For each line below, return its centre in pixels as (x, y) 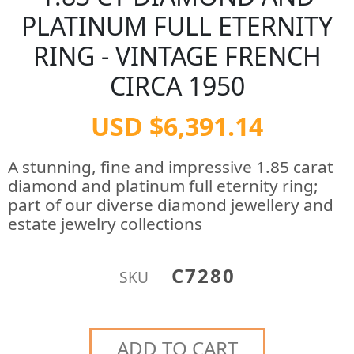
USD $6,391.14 (177, 126)
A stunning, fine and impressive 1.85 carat (171, 167)
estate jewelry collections (105, 224)
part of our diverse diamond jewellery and (171, 205)
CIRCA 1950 (177, 86)
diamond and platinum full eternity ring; (163, 186)
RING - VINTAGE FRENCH (177, 56)
